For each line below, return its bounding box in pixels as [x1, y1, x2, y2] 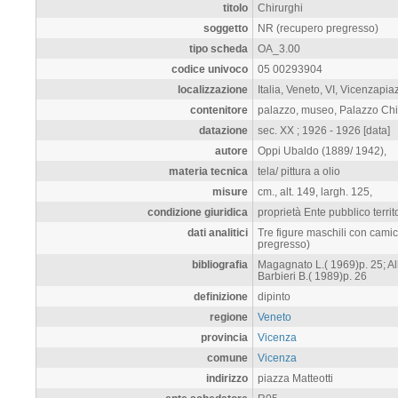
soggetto [203, 21, 248, 34]
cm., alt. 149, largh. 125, [258, 185, 372, 197]
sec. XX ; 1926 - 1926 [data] [258, 123, 390, 136]
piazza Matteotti [258, 371, 333, 384]
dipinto [258, 290, 291, 302]
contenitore [190, 103, 248, 115]
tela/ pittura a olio [258, 164, 340, 177]
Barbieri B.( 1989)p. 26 [258, 269, 367, 282]
